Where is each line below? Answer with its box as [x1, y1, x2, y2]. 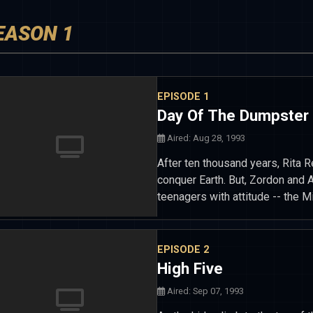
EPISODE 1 [157, 91, 209, 103]
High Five [157, 259, 223, 277]
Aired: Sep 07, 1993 [165, 285, 244, 296]
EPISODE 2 [157, 243, 209, 256]
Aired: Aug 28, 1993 [165, 133, 245, 143]
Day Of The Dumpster [157, 106, 309, 124]
